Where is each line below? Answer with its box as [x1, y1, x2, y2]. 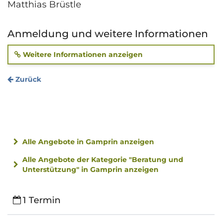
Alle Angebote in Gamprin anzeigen [20, 137, 154, 146]
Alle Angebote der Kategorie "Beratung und [22, 155, 183, 164]
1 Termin [23, 194, 61, 206]
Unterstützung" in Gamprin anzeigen [22, 165, 159, 174]
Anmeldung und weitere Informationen [7, 27, 208, 40]
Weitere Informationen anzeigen [21, 50, 143, 59]
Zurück [13, 74, 41, 84]
